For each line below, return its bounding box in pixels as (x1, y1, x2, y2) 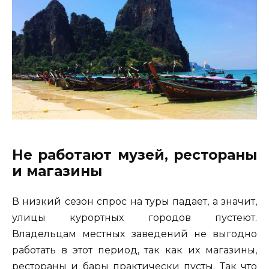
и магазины (12, 163, 102, 180)
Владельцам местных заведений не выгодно (12, 228, 257, 240)
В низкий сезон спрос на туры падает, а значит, (12, 196, 257, 208)
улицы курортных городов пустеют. (12, 212, 257, 224)
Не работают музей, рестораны (12, 147, 257, 164)
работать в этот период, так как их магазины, (12, 244, 257, 256)
